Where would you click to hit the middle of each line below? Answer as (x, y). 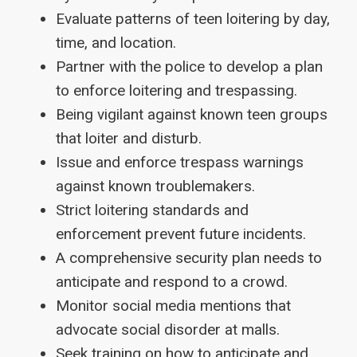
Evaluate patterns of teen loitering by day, (193, 18)
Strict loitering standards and (152, 210)
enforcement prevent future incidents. (181, 233)
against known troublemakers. (155, 186)
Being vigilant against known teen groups (192, 114)
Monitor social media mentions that (173, 305)
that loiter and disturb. (129, 138)
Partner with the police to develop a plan (189, 66)
